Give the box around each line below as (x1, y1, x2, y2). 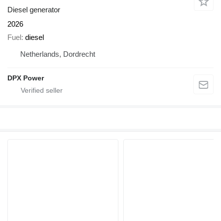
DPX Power (7, 74, 44, 82)
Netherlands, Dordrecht (20, 49, 95, 58)
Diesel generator (7, 5, 60, 14)
